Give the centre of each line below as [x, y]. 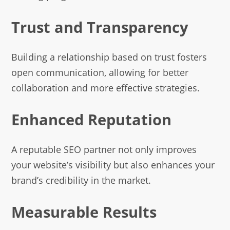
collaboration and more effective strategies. [106, 88]
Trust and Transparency [100, 27]
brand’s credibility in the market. [81, 180]
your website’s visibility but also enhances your [113, 165]
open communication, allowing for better [100, 73]
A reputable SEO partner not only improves [104, 150]
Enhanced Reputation [92, 120]
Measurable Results [84, 212]
